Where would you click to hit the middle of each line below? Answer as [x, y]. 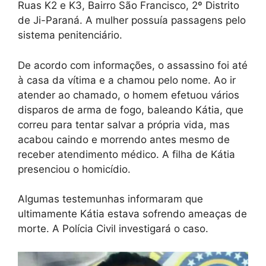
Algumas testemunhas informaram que [110, 199]
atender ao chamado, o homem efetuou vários [129, 95]
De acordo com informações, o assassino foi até [133, 65]
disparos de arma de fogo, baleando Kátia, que [131, 110]
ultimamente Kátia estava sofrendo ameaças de [132, 214]
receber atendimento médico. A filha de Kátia [126, 154]
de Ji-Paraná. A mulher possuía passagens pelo [132, 20]
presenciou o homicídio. [74, 169]
